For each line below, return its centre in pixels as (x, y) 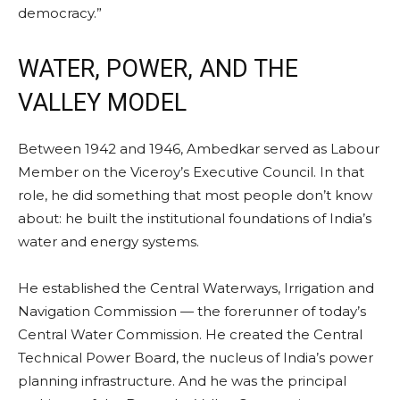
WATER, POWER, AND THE (158, 68)
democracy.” (60, 12)
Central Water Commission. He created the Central (190, 334)
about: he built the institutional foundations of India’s (195, 218)
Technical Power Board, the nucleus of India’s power (196, 357)
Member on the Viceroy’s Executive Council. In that (191, 171)
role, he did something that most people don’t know (195, 195)
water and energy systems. (108, 241)
